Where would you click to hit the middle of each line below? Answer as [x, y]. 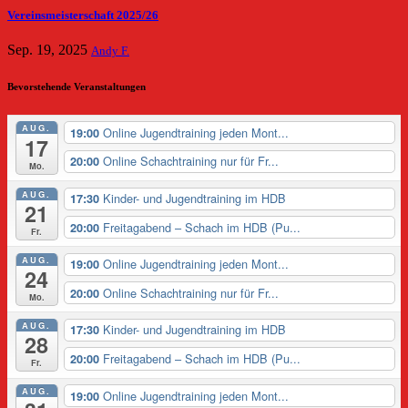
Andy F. [110, 51]
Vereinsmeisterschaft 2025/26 [83, 15]
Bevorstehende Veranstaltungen [76, 86]
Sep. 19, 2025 [49, 49]
